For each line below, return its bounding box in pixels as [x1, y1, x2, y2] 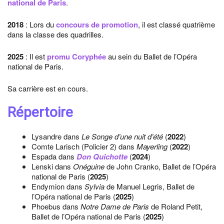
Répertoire [7, 104, 73, 120]
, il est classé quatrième [138, 19, 215, 29]
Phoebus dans [31, 201, 80, 211]
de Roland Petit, [149, 201, 202, 211]
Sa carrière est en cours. [7, 83, 88, 93]
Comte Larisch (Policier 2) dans [31, 141, 136, 151]
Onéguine [73, 161, 104, 171]
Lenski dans [31, 161, 73, 171]
